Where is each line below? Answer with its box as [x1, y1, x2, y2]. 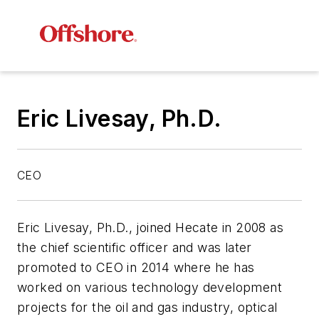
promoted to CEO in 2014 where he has [17, 260, 255, 276]
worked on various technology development [17, 280, 282, 296]
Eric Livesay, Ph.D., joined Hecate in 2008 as [17, 220, 283, 236]
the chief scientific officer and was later [17, 240, 252, 256]
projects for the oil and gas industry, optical [17, 300, 278, 315]
